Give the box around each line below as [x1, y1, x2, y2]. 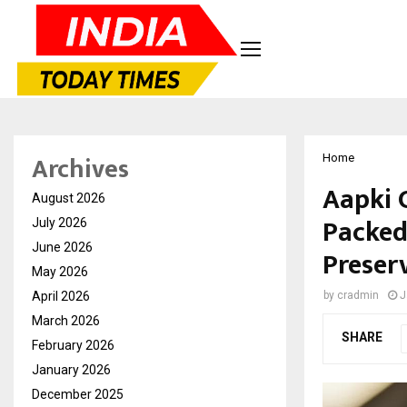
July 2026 [32, 214, 87, 230]
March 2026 [32, 313, 100, 328]
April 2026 [32, 288, 90, 303]
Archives [32, 147, 129, 191]
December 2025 [32, 386, 124, 402]
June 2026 [32, 239, 93, 254]
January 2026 [32, 362, 111, 377]
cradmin [337, 288, 379, 302]
